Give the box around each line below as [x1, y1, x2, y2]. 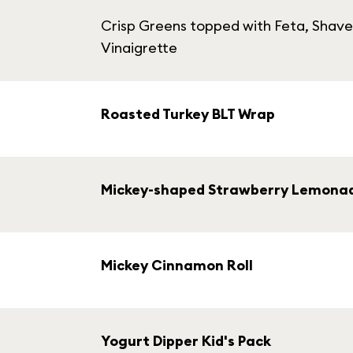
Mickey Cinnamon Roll [101, 256, 253, 274]
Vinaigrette [101, 39, 177, 57]
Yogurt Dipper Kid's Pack [101, 332, 271, 350]
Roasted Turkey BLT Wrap [101, 105, 275, 123]
